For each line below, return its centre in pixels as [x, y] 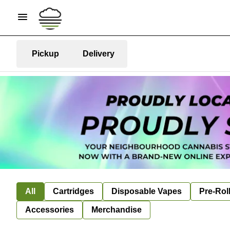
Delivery [99, 53]
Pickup [45, 53]
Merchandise [117, 209]
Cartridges [73, 191]
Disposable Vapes [147, 191]
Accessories [50, 209]
